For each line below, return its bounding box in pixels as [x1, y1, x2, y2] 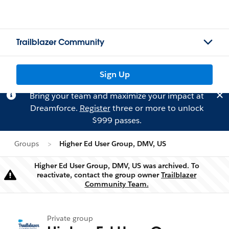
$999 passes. [91, 115, 142, 126]
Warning [107, 174, 137, 184]
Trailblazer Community [16, 37, 104, 48]
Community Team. [84, 179, 149, 189]
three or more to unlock [110, 103, 203, 113]
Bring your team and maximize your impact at [29, 90, 204, 101]
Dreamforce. [30, 103, 80, 113]
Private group [47, 214, 93, 223]
